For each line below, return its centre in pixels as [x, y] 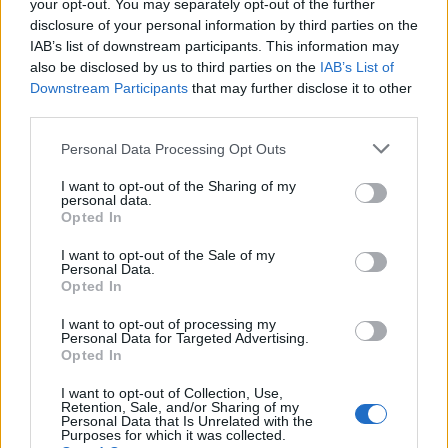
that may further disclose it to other [300, 88]
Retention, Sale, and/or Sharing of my [180, 407]
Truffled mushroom [88, 203]
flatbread [49, 220]
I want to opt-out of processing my [168, 324]
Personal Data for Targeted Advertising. [185, 338]
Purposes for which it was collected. [173, 435]
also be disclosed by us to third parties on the [175, 67]
